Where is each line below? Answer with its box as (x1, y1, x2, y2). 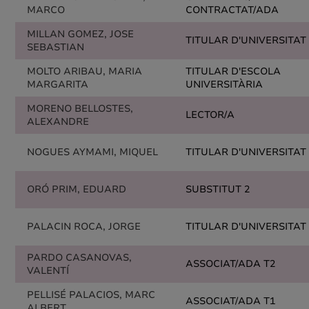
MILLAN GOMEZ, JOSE (27, 28, 134, 41)
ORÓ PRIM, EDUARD (27, 183, 126, 196)
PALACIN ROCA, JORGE (27, 220, 141, 233)
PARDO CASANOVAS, (27, 251, 132, 264)
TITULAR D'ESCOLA (186, 65, 281, 78)
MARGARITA (27, 78, 88, 91)
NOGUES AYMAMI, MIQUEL (27, 146, 158, 159)
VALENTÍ (27, 264, 69, 277)
